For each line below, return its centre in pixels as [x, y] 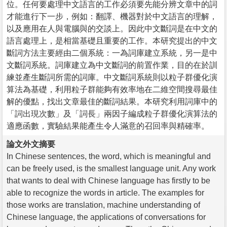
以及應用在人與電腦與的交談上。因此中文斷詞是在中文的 [112, 28]
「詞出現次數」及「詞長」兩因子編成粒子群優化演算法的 [112, 113]
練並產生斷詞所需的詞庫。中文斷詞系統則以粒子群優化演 [112, 77]
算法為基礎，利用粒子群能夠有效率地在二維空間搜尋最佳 [112, 89]
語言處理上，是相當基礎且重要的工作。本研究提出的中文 [112, 41]
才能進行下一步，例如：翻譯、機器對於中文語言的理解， [112, 16]
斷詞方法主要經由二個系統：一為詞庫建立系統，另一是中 [112, 53]
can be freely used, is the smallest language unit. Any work [111, 168]
